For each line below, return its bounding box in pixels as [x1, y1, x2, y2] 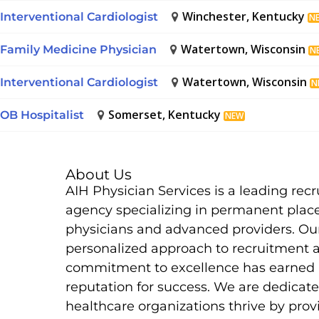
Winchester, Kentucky [182, 9, 305, 25]
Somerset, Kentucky [108, 107, 221, 123]
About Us [66, 166, 132, 184]
